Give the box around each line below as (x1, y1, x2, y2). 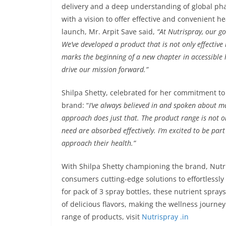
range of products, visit (62, 211, 142, 221)
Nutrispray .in (142, 211, 189, 221)
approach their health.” (62, 138, 136, 148)
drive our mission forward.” (62, 64, 148, 74)
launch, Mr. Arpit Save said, (62, 26, 157, 36)
